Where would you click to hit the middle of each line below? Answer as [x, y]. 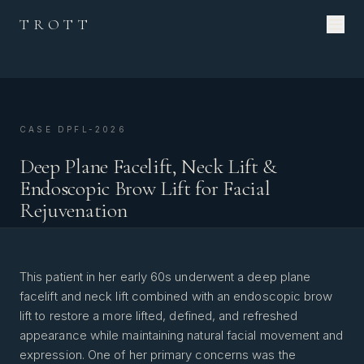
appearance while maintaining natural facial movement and [182, 335]
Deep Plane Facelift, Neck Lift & [149, 166]
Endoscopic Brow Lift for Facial [145, 188]
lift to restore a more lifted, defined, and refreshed [159, 316]
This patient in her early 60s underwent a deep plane [165, 277]
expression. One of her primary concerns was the [158, 355]
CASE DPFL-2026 [73, 129]
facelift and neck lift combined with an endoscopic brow [176, 296]
